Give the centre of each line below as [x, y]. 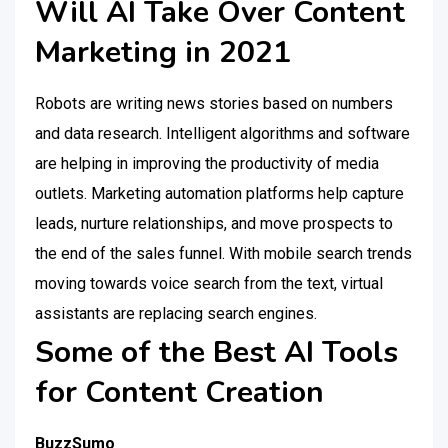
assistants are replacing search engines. [178, 313]
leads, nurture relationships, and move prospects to [214, 223]
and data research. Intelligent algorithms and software [222, 133]
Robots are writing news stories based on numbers [214, 103]
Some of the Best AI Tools [216, 352]
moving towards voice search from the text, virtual [209, 283]
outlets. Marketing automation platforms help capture [219, 193]
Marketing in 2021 [163, 52]
